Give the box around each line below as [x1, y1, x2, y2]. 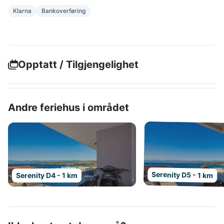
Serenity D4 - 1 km [16, 171, 77, 179]
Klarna [13, 7, 31, 14]
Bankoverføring [41, 7, 85, 14]
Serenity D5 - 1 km [151, 170, 213, 180]
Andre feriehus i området [8, 101, 129, 113]
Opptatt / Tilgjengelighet [18, 58, 138, 70]
